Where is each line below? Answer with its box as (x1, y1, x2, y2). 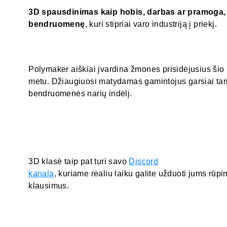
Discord (129, 157, 159, 166)
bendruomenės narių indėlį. (28, 89, 132, 98)
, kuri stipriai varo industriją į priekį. (85, 19, 217, 28)
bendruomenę (28, 19, 85, 28)
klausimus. (28, 181, 69, 190)
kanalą (28, 169, 54, 178)
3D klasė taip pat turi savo (28, 157, 129, 166)
